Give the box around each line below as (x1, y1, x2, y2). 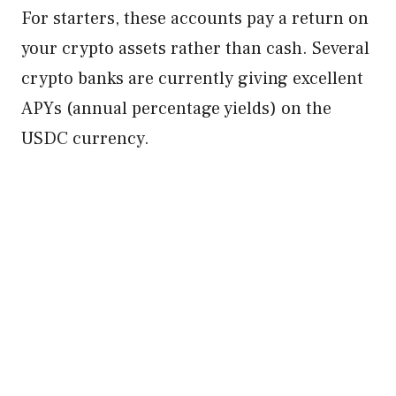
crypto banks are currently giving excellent (21, 67, 363, 90)
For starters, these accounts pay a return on (21, 7, 369, 30)
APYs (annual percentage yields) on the (21, 97, 331, 120)
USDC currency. (21, 127, 154, 150)
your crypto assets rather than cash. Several (21, 37, 369, 60)
